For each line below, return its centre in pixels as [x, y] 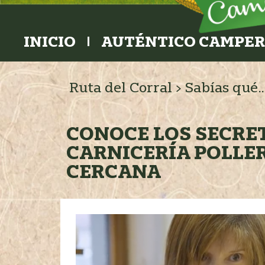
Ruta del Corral [121, 87]
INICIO [49, 41]
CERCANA [114, 172]
